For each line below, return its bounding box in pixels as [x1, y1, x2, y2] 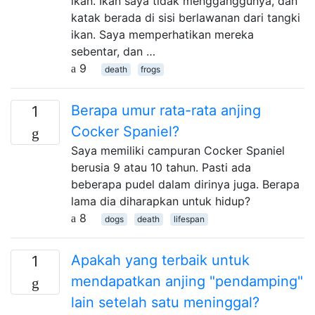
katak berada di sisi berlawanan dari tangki [71, 11, 300, 25]
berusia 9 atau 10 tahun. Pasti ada [71, 160, 251, 174]
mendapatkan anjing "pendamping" [71, 273, 303, 290]
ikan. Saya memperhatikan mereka [71, 27, 254, 41]
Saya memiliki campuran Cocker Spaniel [71, 143, 285, 157]
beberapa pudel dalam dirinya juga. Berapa [71, 177, 300, 191]
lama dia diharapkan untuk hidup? [71, 194, 250, 208]
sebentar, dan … [71, 44, 155, 58]
